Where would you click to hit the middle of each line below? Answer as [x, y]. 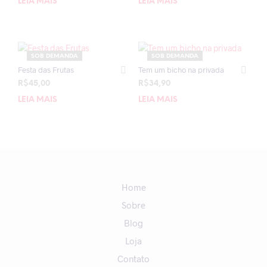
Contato [133, 258]
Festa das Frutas [46, 69]
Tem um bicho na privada [181, 69]
